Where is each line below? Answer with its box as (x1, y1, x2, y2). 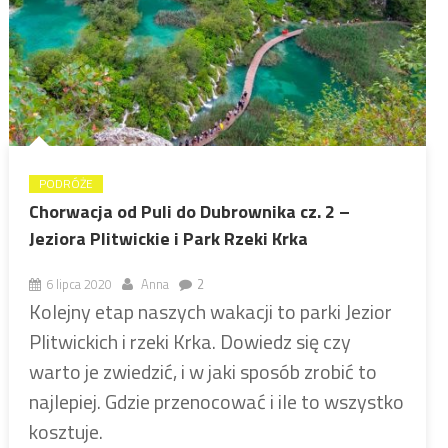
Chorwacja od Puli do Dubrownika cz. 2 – (28, 197, 350, 225)
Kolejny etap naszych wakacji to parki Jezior (28, 295, 392, 327)
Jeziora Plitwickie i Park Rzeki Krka (28, 224, 308, 252)
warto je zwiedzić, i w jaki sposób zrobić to (28, 355, 377, 387)
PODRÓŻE (38, 173, 93, 193)
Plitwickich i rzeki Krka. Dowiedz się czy (28, 325, 351, 357)
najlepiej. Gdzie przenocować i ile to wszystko (28, 385, 404, 417)
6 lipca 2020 (45, 273, 112, 294)
